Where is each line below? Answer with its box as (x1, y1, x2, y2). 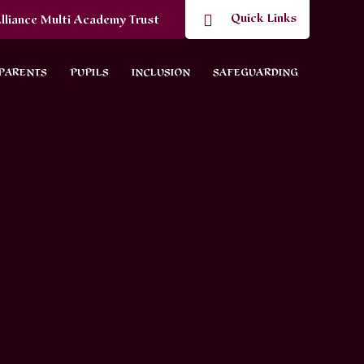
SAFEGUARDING (212, 66, 298, 79)
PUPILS (69, 66, 109, 79)
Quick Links (230, 10, 297, 26)
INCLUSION (131, 66, 190, 79)
